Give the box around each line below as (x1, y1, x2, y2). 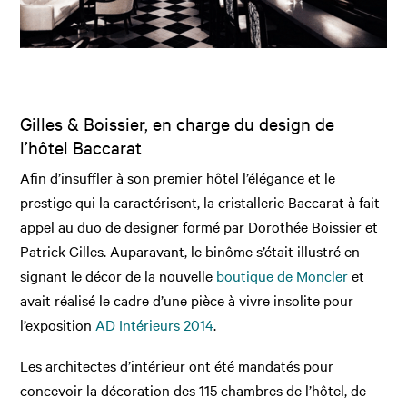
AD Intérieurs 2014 (95, 313, 214, 334)
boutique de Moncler (216, 264, 349, 285)
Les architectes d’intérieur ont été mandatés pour (20, 354, 334, 375)
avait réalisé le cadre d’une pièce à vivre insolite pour (20, 289, 354, 310)
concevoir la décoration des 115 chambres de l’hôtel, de (20, 379, 367, 400)
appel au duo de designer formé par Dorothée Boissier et (20, 215, 379, 236)
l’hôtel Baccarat (20, 135, 143, 159)
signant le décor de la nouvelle (20, 264, 217, 285)
